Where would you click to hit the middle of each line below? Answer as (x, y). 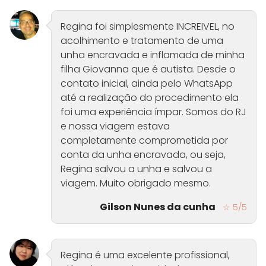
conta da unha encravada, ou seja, (143, 155)
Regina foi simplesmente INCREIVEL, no (148, 27)
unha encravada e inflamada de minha (153, 55)
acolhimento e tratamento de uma (142, 41)
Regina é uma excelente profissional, (145, 255)
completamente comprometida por (144, 141)
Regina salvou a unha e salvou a (136, 169)
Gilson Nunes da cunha (158, 207)
